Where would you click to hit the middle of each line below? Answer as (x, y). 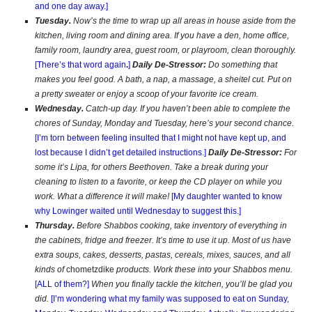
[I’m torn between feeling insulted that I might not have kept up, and (161, 138)
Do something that (242, 65)
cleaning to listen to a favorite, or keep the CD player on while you (158, 182)
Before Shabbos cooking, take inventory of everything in (181, 226)
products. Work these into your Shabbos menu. (203, 270)
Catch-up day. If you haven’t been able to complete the (187, 109)
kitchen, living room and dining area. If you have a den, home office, (162, 36)
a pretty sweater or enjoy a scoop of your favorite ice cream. (147, 94)
